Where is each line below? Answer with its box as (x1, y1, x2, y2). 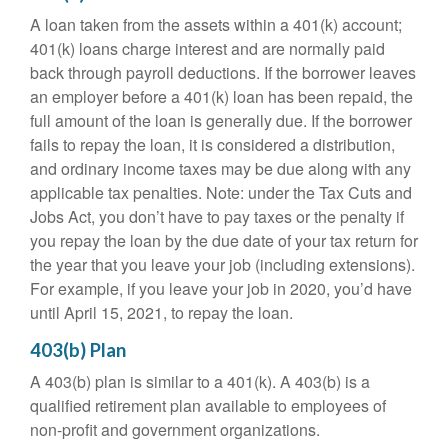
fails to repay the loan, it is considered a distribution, (30, 133, 395, 156)
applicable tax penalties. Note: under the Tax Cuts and (30, 181, 412, 204)
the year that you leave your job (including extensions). (30, 253, 415, 276)
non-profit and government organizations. (30, 418, 320, 441)
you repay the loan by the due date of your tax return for (30, 229, 418, 252)
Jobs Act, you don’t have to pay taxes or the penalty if (30, 205, 404, 228)
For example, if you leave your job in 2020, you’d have (30, 277, 412, 300)
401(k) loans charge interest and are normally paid (30, 37, 385, 60)
